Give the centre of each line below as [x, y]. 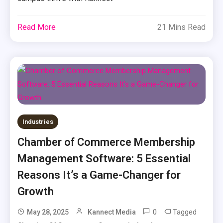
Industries [38, 122]
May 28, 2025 [48, 212]
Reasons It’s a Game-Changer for [99, 175]
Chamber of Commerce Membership [107, 142]
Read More [37, 27]
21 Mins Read [181, 27]
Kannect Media [112, 212]
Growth [36, 191]
